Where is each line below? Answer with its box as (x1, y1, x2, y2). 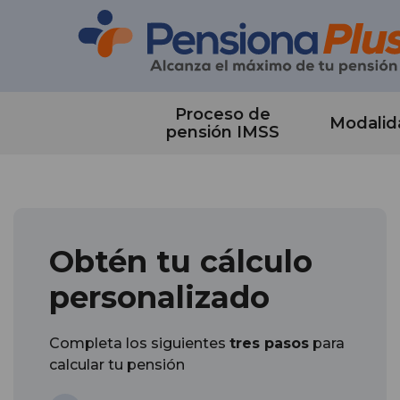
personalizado (49, 278, 270, 316)
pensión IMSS (165, 121, 279, 142)
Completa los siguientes (49, 334, 229, 352)
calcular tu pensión (49, 355, 185, 373)
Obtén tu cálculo (49, 242, 312, 280)
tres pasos (229, 334, 309, 352)
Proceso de (174, 104, 271, 124)
